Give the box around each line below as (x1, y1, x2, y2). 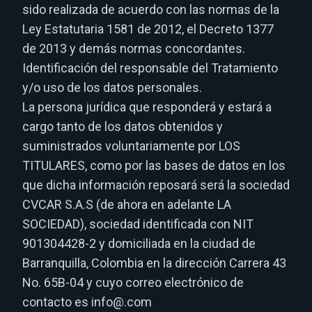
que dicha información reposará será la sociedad (22, 178, 290, 192)
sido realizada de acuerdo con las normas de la (22, 2, 279, 17)
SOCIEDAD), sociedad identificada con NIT (22, 217, 253, 231)
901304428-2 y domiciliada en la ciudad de (22, 236, 256, 251)
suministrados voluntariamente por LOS (22, 139, 240, 153)
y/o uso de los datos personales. (22, 80, 202, 95)
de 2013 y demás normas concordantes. (22, 41, 245, 56)
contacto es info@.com (22, 295, 152, 309)
